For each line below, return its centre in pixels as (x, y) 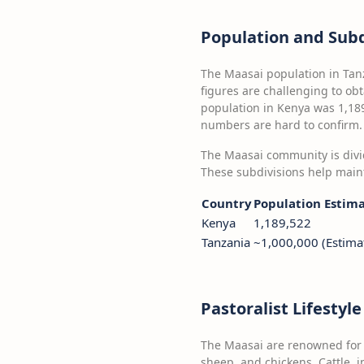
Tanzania (226, 242)
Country (227, 203)
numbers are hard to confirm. (282, 125)
